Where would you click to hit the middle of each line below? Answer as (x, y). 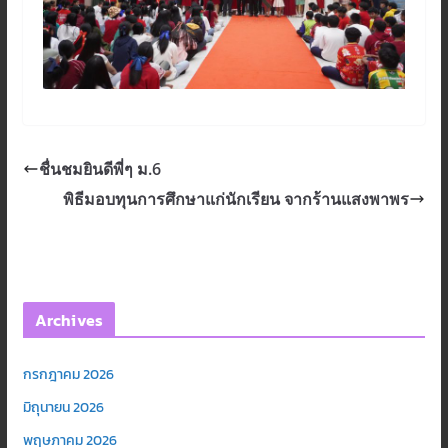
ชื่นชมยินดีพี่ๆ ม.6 (99, 169)
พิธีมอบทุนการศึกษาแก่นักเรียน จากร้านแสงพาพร (236, 199)
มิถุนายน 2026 (63, 408)
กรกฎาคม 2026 (68, 375)
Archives (68, 320)
